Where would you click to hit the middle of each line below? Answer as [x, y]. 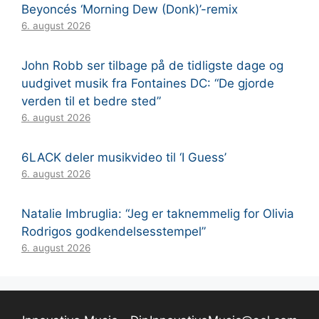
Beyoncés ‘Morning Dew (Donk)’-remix [130, 9]
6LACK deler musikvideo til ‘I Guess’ [124, 157]
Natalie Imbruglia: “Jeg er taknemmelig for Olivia [158, 213]
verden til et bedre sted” [91, 101]
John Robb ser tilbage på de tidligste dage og [152, 65]
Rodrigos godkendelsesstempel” [114, 231]
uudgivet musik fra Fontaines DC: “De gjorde [148, 83]
